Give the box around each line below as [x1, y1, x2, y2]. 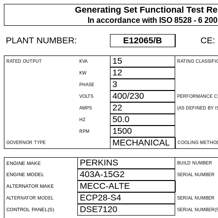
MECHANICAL [112, 138, 170, 147]
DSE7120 [80, 204, 117, 214]
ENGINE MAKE [6, 161, 41, 166]
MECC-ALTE [80, 181, 130, 191]
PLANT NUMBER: [6, 36, 77, 45]
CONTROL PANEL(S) [6, 207, 54, 212]
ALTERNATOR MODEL [6, 196, 54, 200]
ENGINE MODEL [6, 172, 44, 177]
